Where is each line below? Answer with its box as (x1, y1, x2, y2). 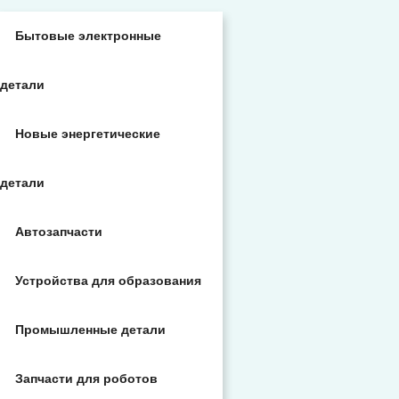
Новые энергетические (15, 126, 160, 141)
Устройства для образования (15, 273, 201, 288)
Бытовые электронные (15, 28, 161, 43)
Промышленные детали (15, 322, 166, 337)
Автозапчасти (15, 224, 102, 239)
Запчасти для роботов (15, 371, 158, 386)
